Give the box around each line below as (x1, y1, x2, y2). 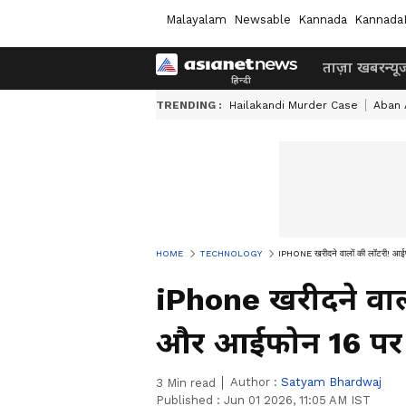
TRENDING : (156, 99, 222, 111)
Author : (230, 375, 281, 389)
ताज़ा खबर (323, 59, 385, 76)
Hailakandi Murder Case (229, 99, 358, 111)
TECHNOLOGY (199, 248, 262, 258)
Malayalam (166, 12, 227, 26)
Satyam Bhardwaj (281, 375, 382, 389)
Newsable (234, 12, 291, 26)
